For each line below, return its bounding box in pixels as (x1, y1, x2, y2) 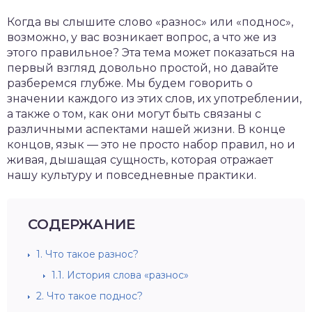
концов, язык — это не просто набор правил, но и (7, 138, 295, 151)
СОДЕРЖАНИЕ (28, 216, 135, 233)
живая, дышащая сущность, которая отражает (7, 153, 273, 166)
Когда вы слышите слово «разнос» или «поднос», (7, 15, 293, 29)
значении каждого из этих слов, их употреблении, (7, 92, 302, 105)
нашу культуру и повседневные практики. (7, 169, 256, 182)
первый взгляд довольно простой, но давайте (7, 61, 279, 75)
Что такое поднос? (44, 290, 143, 302)
